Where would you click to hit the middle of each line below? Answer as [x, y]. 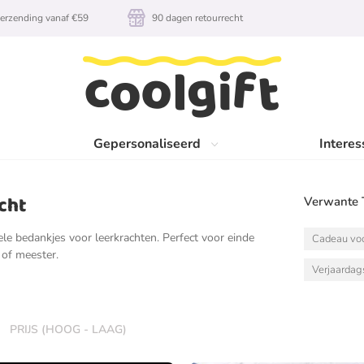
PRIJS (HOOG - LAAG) [68, 329]
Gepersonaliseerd [147, 144]
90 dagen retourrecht [197, 18]
